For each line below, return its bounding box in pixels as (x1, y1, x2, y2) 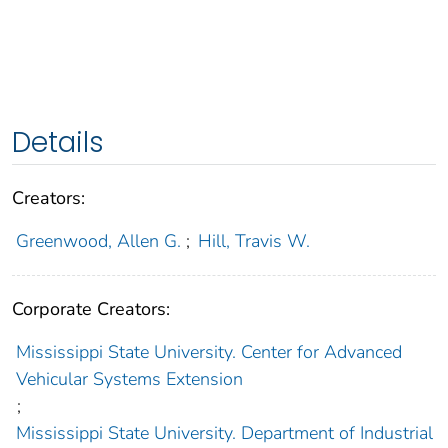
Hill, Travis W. (198, 229, 311, 254)
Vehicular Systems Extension (15, 367, 243, 392)
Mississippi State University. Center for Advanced (15, 340, 402, 365)
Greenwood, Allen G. (15, 229, 181, 254)
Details (12, 123, 104, 163)
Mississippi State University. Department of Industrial (15, 421, 433, 446)
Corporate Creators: (12, 297, 170, 322)
